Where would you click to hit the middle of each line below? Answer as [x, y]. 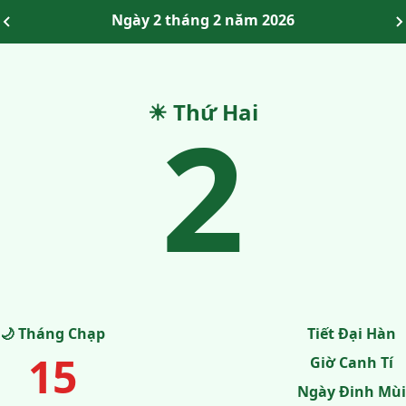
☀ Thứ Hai [203, 112]
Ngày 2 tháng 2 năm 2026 [203, 20]
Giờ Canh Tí [352, 362]
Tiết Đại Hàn [352, 333]
